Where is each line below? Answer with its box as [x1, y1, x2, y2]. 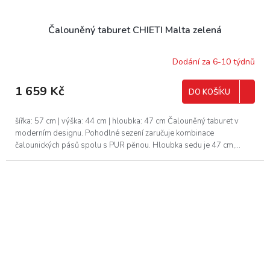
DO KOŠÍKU [189, 86, 230, 98]
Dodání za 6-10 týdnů [172, 56, 255, 68]
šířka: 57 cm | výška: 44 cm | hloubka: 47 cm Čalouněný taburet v [15, 115, 239, 127]
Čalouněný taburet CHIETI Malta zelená [48, 23, 222, 37]
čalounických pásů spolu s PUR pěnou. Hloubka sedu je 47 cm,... [15, 139, 240, 151]
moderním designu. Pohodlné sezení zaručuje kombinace [15, 127, 214, 139]
